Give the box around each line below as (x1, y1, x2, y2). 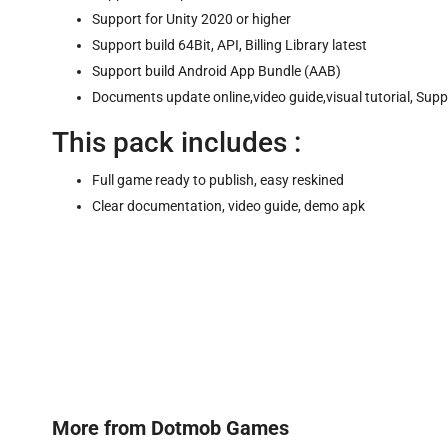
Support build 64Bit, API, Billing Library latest (92, 36, 367, 53)
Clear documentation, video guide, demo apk (92, 197, 365, 214)
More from (52, 415, 151, 440)
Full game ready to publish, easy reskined (92, 171, 344, 188)
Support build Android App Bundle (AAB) (92, 62, 341, 79)
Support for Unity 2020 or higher (92, 10, 291, 27)
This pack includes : (52, 125, 301, 159)
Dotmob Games (151, 415, 289, 440)
